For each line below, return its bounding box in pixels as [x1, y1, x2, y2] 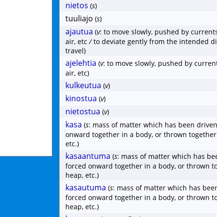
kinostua [65, 93, 97, 104]
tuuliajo [65, 13, 93, 24]
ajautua [65, 26, 93, 37]
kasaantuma [65, 151, 110, 161]
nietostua [65, 106, 100, 117]
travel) [65, 46, 86, 55]
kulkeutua [65, 80, 101, 91]
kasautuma [65, 182, 106, 193]
